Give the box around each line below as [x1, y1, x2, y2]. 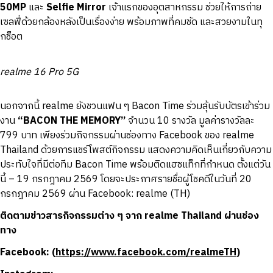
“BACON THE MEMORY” [18, 113, 126, 130]
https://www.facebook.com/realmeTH [55, 244, 236, 261]
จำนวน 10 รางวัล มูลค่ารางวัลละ [126, 113, 255, 130]
